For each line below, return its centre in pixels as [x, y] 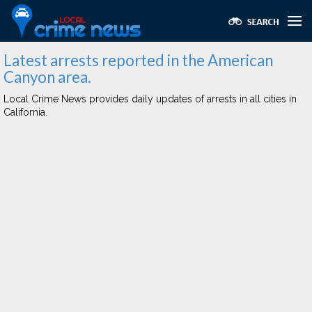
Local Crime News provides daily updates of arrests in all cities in [150, 99]
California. [25, 112]
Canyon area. [47, 77]
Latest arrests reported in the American [138, 60]
